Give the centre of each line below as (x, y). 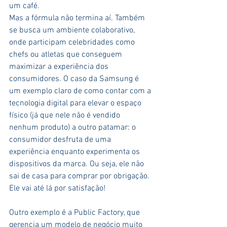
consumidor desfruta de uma (61, 140)
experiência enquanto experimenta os (75, 152)
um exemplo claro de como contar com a (81, 91)
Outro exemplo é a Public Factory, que (75, 213)
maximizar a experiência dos (60, 67)
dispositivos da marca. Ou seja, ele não (78, 164)
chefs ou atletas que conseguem (67, 55)
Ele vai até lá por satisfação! (57, 189)
